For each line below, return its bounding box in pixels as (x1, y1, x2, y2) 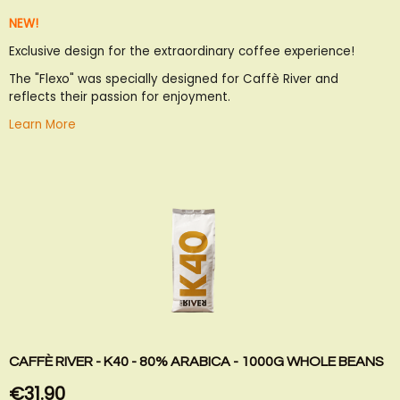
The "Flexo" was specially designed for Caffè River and (9, 70, 338, 87)
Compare (81, 21, 138, 37)
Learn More (9, 115, 76, 133)
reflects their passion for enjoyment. (9, 87, 230, 105)
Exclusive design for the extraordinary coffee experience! (9, 42, 354, 60)
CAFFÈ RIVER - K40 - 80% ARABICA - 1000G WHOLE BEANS (9, 354, 384, 369)
